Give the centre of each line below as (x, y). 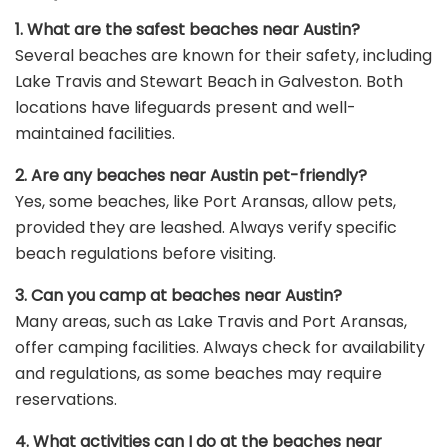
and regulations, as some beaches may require (198, 374)
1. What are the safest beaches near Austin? (187, 30)
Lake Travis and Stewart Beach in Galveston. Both (209, 82)
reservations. (66, 400)
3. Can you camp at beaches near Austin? (178, 296)
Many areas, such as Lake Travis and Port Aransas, (211, 322)
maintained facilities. (95, 134)
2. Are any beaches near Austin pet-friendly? (191, 176)
